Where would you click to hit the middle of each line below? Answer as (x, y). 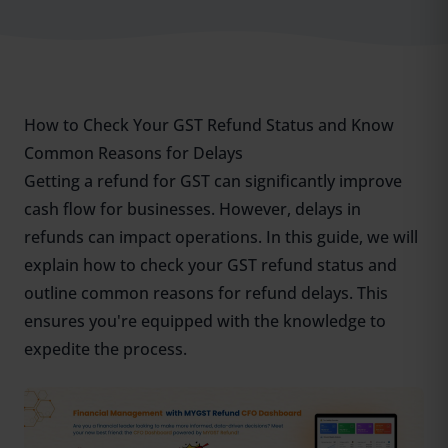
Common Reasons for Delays (133, 153)
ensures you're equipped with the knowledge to (205, 321)
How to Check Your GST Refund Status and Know (209, 125)
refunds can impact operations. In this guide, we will (221, 237)
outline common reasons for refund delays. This (206, 293)
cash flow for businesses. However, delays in (192, 209)
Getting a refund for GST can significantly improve (213, 181)
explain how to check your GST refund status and (210, 265)
